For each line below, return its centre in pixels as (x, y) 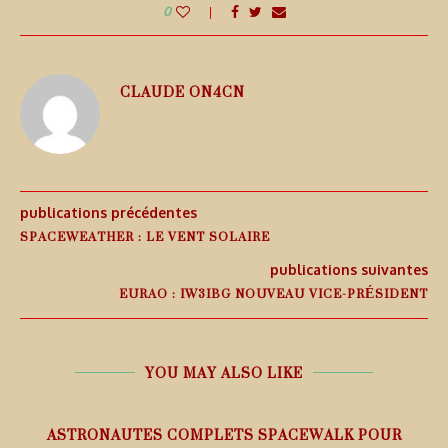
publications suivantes (349, 270)
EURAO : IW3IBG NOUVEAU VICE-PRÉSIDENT (273, 294)
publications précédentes (108, 213)
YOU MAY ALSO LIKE (224, 373)
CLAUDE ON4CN (182, 92)
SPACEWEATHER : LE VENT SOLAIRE (145, 237)
